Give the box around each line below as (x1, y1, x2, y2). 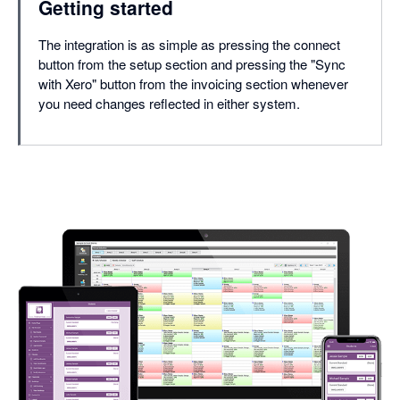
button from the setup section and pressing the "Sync (38, 54, 346, 74)
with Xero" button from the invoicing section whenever (38, 74, 348, 94)
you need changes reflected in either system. (38, 94, 300, 113)
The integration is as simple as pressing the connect (38, 35, 340, 54)
